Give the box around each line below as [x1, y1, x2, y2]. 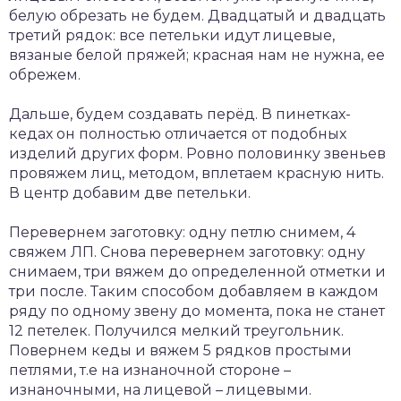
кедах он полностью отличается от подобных [9, 124, 346, 142]
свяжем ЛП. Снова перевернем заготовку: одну [9, 243, 365, 260]
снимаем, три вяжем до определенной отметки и [9, 262, 386, 280]
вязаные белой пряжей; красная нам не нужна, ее [9, 46, 385, 64]
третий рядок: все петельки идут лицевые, [9, 26, 335, 44]
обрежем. [9, 65, 81, 83]
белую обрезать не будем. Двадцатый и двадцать [9, 6, 386, 24]
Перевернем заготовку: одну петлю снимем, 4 [9, 223, 355, 241]
